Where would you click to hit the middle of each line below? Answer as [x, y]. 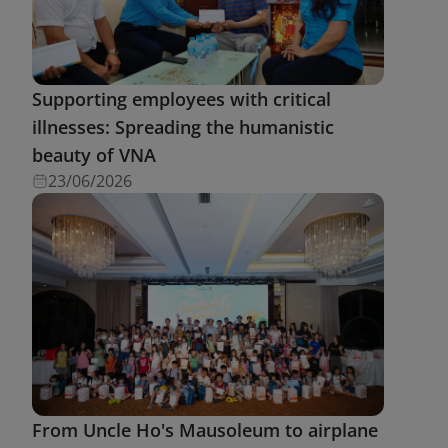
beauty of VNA [94, 154]
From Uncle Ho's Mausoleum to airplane [205, 429]
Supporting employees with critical [181, 98]
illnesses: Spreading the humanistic [183, 126]
